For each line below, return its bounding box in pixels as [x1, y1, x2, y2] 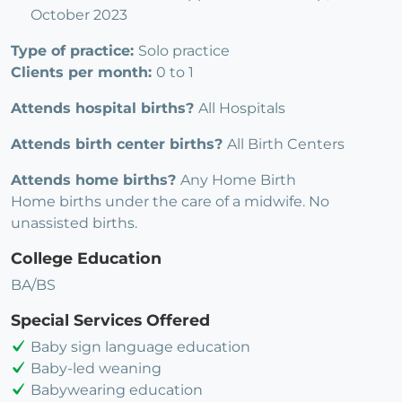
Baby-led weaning [31, 359, 162, 377]
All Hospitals [198, 99, 285, 117]
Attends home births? [11, 170, 180, 188]
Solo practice [138, 41, 230, 59]
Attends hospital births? [11, 99, 198, 117]
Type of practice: [11, 41, 138, 59]
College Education [11, 248, 162, 267]
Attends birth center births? [11, 135, 227, 153]
